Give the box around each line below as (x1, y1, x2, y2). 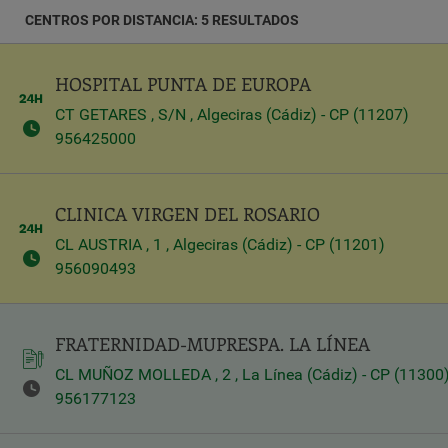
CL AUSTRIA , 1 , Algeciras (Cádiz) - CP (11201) (55, 235, 385, 254)
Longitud (40, 95, 103, 115)
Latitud (40, 21, 90, 41)
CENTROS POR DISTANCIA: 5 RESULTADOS (25, 12, 299, 28)
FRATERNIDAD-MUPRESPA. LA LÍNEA (55, 332, 370, 356)
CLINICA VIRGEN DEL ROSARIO (55, 202, 320, 226)
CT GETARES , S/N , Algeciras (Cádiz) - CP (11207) (55, 105, 409, 124)
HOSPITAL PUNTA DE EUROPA (55, 72, 311, 96)
